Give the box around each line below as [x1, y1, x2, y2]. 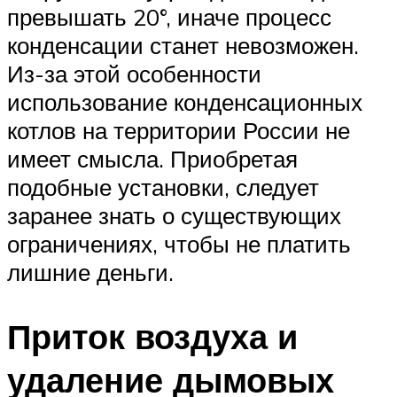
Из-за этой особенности [7, 59, 261, 89]
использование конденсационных [7, 88, 362, 117]
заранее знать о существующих [7, 201, 341, 230]
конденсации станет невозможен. [7, 31, 359, 60]
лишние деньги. [7, 258, 174, 287]
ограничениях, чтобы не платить [7, 230, 351, 259]
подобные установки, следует [7, 173, 319, 202]
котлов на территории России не [7, 116, 350, 145]
